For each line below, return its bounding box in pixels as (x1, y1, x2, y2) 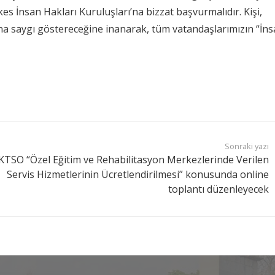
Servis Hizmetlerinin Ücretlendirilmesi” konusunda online (7, 167, 269, 181)
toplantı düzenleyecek (168, 182, 269, 196)
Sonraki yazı (225, 140, 269, 152)
